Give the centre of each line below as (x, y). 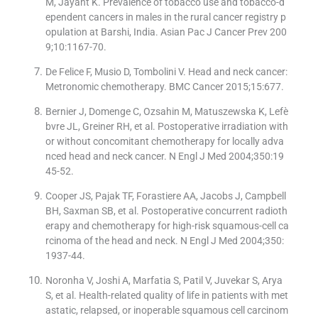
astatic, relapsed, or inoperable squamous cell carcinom (166, 311)
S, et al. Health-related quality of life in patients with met (166, 296)
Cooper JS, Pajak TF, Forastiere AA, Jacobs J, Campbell (165, 196)
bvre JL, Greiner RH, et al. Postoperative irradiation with (166, 127)
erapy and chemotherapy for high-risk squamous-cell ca (167, 226)
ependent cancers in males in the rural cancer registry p (165, 17)
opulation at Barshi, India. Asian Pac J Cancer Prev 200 (166, 32)
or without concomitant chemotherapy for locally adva (164, 142)
